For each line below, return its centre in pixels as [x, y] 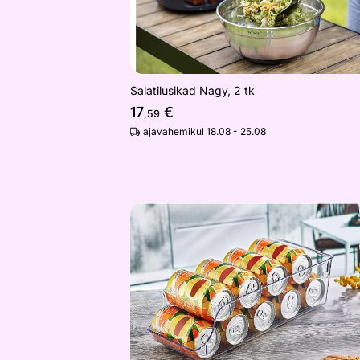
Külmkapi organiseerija [198, 220]
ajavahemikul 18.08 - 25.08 [205, 132]
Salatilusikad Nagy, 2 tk [192, 91]
